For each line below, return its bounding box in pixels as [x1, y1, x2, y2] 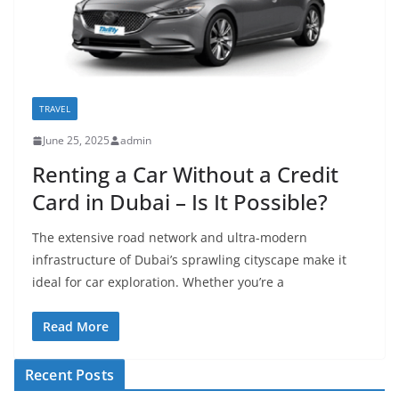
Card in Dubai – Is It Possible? [32, 187, 328, 217]
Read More [43, 318, 109, 336]
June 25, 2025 [43, 133, 110, 149]
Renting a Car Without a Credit [32, 159, 338, 190]
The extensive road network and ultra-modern [32, 229, 307, 247]
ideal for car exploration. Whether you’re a [32, 273, 284, 291]
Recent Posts [25, 365, 114, 386]
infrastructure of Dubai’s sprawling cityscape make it [32, 251, 346, 269]
